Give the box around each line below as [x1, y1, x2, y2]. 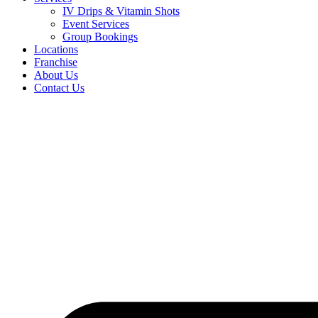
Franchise [34, 56, 77, 68]
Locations [34, 43, 78, 55]
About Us [34, 69, 78, 81]
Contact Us [34, 82, 84, 94]
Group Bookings [62, 31, 138, 43]
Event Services [62, 18, 129, 30]
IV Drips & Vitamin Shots [62, 5, 180, 17]
